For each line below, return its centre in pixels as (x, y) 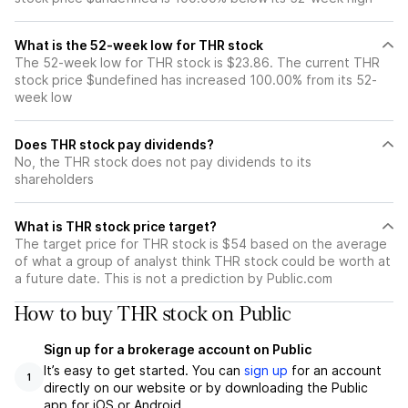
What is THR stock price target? (116, 226)
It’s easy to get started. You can (144, 370)
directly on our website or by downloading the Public (206, 388)
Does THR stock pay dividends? (114, 144)
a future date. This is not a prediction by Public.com (173, 278)
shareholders (54, 179)
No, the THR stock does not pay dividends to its (163, 162)
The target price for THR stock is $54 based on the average (201, 244)
